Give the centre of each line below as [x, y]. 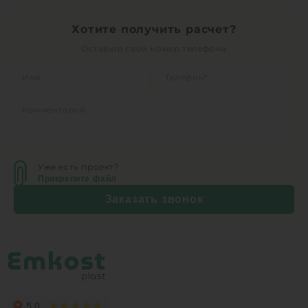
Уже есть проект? [79, 166]
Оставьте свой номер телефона [154, 48]
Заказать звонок [154, 199]
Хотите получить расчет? [154, 29]
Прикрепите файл [77, 178]
